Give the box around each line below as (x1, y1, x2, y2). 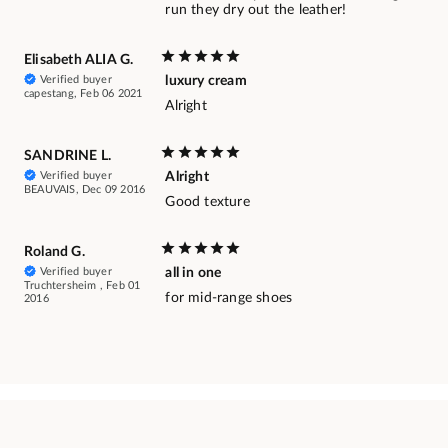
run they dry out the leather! (165, 2, 347, 17)
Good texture (165, 194, 250, 209)
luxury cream (165, 73, 247, 88)
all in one (165, 265, 222, 280)
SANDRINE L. (24, 148, 112, 163)
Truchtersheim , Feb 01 (24, 279, 141, 291)
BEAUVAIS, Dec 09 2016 (24, 183, 146, 195)
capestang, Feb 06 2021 (24, 87, 143, 99)
